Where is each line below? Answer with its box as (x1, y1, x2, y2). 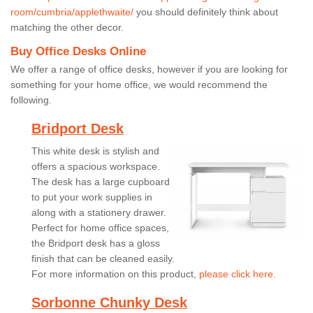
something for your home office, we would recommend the (10, 78, 268, 90)
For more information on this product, (31, 268, 199, 279)
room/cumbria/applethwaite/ (10, 6, 133, 17)
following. (10, 94, 54, 105)
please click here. (199, 268, 276, 279)
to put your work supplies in (31, 191, 152, 203)
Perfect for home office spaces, (31, 221, 169, 233)
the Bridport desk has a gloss (31, 237, 160, 249)
